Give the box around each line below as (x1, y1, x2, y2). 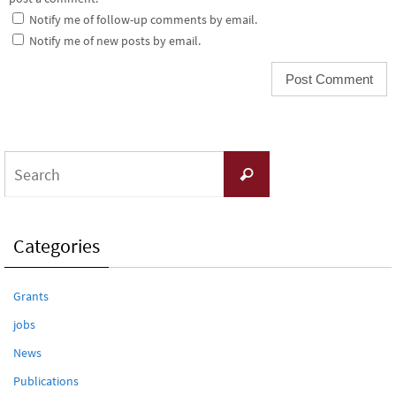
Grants (13, 288, 49, 305)
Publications (13, 373, 79, 390)
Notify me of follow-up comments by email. (29, 11, 257, 28)
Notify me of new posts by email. (29, 33, 201, 49)
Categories (13, 233, 100, 259)
